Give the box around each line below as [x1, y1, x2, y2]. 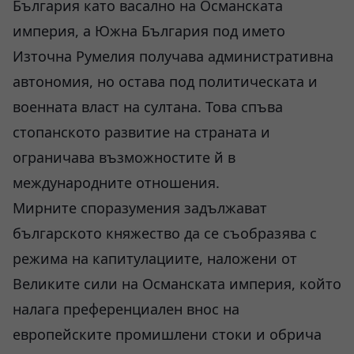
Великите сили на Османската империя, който [13, 274, 341, 293]
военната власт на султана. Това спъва [13, 97, 283, 116]
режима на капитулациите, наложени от [13, 249, 297, 268]
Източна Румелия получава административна [13, 47, 333, 66]
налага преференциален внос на [13, 299, 239, 318]
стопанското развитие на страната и [13, 122, 270, 141]
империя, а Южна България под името [13, 21, 285, 40]
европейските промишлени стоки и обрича [13, 325, 322, 344]
